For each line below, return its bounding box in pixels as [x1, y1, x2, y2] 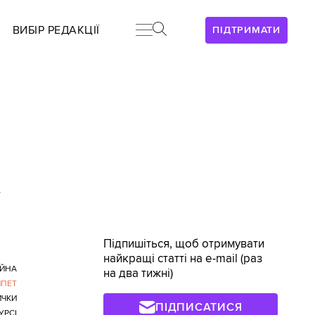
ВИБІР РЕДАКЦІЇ [12, 23, 100, 37]
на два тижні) [103, 266, 174, 281]
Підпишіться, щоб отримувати [103, 237, 265, 251]
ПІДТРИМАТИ [212, 24, 281, 36]
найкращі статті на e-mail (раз [103, 252, 263, 266]
